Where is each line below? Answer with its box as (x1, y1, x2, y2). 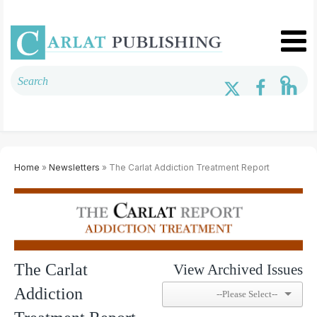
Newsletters (49, 161, 100, 173)
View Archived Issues (173, 260, 303, 278)
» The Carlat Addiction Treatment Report (100, 161, 270, 173)
